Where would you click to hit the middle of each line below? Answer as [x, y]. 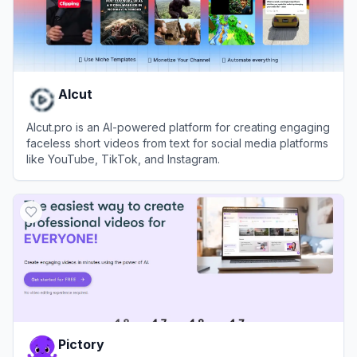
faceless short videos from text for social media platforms [177, 143]
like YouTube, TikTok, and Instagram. [123, 159]
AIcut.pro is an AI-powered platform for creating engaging [178, 127]
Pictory [81, 344]
